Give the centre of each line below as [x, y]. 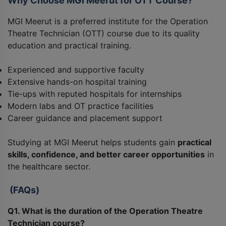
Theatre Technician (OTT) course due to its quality [104, 34]
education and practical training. [69, 46]
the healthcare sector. [49, 167]
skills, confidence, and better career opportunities [106, 155]
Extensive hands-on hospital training [77, 82]
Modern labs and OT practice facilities [80, 106]
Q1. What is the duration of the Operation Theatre [105, 211]
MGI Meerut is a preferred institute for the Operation [108, 21]
